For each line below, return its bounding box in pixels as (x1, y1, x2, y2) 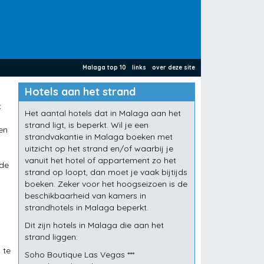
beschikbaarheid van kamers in (25, 190, 146, 201)
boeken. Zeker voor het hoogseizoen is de (25, 179, 187, 189)
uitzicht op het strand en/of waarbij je (25, 143, 173, 154)
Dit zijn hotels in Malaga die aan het (25, 220, 164, 230)
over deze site (152, 64, 195, 71)
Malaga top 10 (82, 64, 126, 71)
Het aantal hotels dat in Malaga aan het (25, 108, 181, 118)
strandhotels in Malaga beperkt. (25, 202, 148, 213)
